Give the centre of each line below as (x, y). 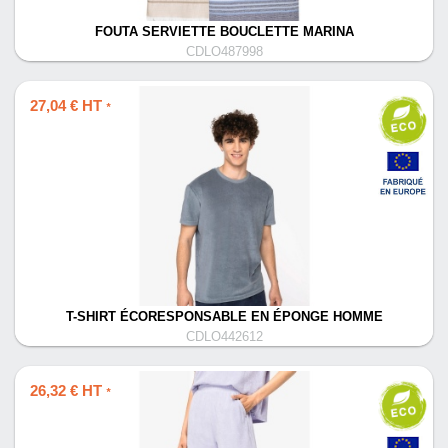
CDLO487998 (224, 52)
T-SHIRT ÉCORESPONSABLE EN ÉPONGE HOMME (224, 317)
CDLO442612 (224, 337)
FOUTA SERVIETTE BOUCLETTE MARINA (224, 32)
